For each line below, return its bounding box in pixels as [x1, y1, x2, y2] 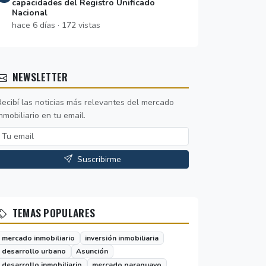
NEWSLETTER [9, 69, 68, 85]
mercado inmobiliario [1, 233, 75, 243]
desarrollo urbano [1, 246, 66, 256]
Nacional [12, 7, 47, 19]
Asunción [76, 246, 109, 256]
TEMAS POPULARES [9, 204, 96, 220]
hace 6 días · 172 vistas [12, 20, 100, 31]
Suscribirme [75, 153, 121, 165]
